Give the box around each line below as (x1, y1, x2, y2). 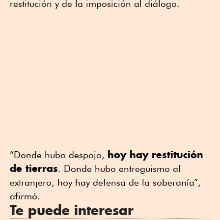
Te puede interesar (10, 201, 134, 219)
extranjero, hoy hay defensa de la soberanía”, (10, 176, 201, 188)
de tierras (10, 162, 58, 174)
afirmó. (10, 190, 40, 201)
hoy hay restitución (108, 148, 203, 161)
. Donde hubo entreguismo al (58, 163, 181, 174)
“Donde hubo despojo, (10, 149, 108, 160)
